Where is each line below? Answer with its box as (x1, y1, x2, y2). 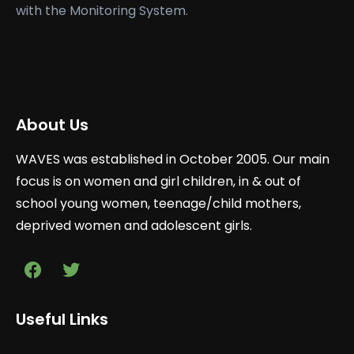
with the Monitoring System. (16, 2, 188, 20)
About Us (16, 114, 88, 136)
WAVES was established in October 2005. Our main (16, 150, 330, 168)
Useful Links (16, 308, 108, 330)
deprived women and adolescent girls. (16, 217, 255, 235)
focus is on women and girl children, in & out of (16, 172, 301, 190)
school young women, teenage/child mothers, (16, 194, 301, 213)
